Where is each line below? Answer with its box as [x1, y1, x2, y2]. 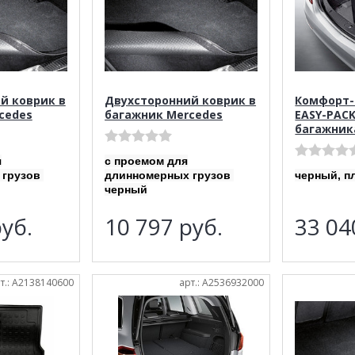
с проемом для [105, 154, 189, 167]
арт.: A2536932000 [179, 275, 265, 289]
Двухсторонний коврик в [105, 92, 257, 108]
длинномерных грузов [105, 168, 235, 181]
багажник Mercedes [105, 106, 223, 122]
